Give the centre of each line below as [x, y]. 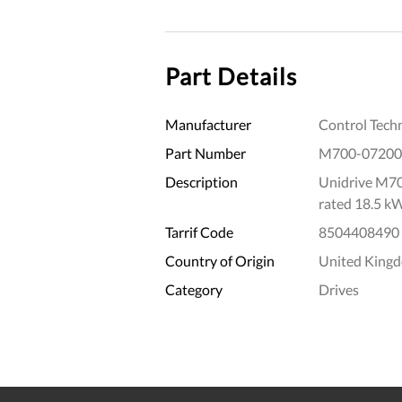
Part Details [231, 76]
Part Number [205, 153]
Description [201, 181]
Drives [338, 289]
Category [194, 289]
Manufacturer [208, 124]
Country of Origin [220, 260]
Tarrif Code [199, 232]
